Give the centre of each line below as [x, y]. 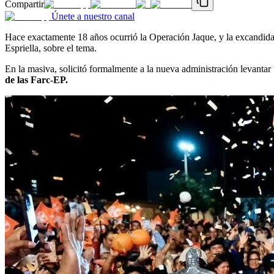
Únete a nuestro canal [93, 16]
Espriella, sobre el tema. [51, 48]
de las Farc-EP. [36, 80]
